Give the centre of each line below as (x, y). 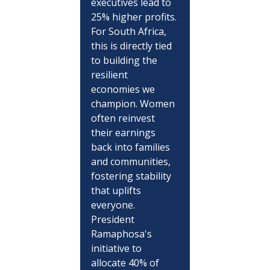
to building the (125, 60)
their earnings (124, 132)
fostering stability (132, 176)
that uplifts (117, 190)
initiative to (117, 248)
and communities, (132, 161)
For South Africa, (130, 31)
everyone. (114, 205)
